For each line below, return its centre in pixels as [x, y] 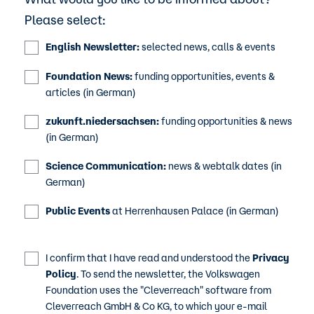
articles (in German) [91, 93]
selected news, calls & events [207, 47]
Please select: [65, 20]
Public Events [78, 211]
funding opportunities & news [226, 121]
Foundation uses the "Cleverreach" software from [158, 290]
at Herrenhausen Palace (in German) [194, 211]
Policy [61, 274]
